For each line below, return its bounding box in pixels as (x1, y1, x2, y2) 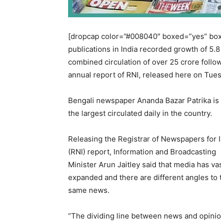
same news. (68, 185, 110, 195)
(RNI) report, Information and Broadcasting (68, 147, 216, 156)
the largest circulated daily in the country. (68, 109, 212, 118)
